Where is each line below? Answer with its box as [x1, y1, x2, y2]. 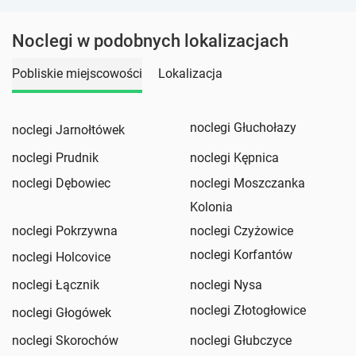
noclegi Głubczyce [190, 333, 292, 349]
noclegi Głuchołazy [190, 120, 296, 136]
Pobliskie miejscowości [12, 66, 142, 82]
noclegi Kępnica [190, 150, 279, 166]
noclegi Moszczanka [190, 176, 305, 192]
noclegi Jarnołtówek [12, 122, 125, 138]
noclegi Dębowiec [12, 176, 110, 192]
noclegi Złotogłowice [190, 303, 306, 319]
